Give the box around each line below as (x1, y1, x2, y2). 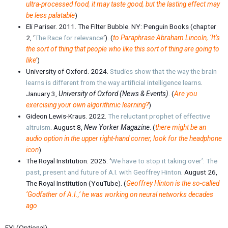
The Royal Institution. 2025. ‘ (26, 157, 111, 165)
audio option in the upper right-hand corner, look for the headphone (26, 134, 222, 142)
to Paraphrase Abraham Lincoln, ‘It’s (113, 34, 220, 42)
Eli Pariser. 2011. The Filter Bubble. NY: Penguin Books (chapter (26, 22, 217, 31)
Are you (174, 90, 197, 98)
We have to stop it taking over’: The (111, 157, 218, 165)
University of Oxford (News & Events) (59, 90, 169, 98)
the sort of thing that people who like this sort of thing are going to (26, 45, 220, 53)
